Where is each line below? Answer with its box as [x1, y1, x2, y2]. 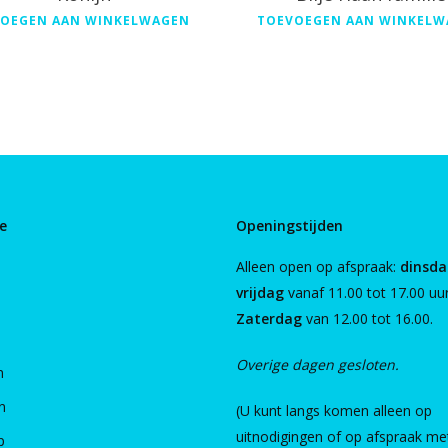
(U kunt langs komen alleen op [235, 401, 432, 420]
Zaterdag [235, 309, 302, 328]
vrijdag [235, 283, 284, 302]
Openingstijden [235, 216, 343, 235]
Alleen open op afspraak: [235, 257, 400, 276]
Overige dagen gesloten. [235, 355, 399, 374]
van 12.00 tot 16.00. [301, 309, 433, 328]
